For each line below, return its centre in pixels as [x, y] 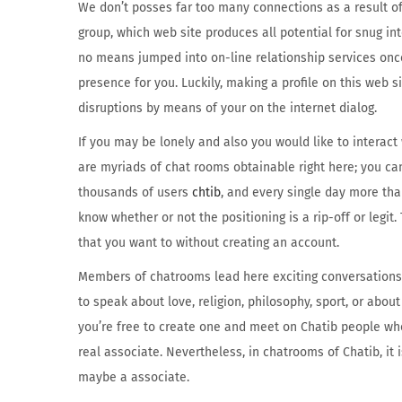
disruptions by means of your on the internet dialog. [227, 108]
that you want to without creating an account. [209, 243]
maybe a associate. [134, 377]
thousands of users [135, 192]
